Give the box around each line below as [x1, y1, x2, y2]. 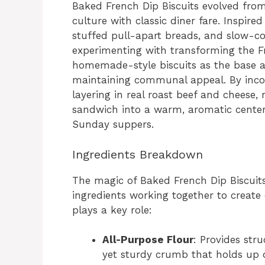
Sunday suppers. [72, 118, 154, 130]
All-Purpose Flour [102, 234, 193, 245]
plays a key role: [72, 203, 152, 216]
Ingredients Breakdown [72, 147, 203, 161]
